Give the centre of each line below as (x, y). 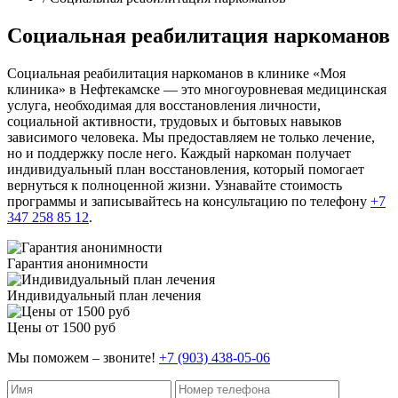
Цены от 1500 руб (61, 327)
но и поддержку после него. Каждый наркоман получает (179, 153)
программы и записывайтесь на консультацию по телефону (189, 201)
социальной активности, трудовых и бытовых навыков (175, 121)
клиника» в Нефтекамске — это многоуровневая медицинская (197, 89)
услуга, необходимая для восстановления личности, (164, 105)
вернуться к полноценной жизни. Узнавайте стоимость (175, 185)
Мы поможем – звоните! (81, 357)
